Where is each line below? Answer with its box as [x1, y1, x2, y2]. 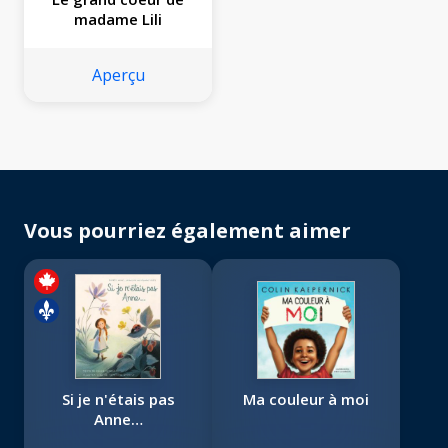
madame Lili [74, 9, 162, 30]
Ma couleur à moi [243, 389, 369, 410]
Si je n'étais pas [61, 389, 175, 410]
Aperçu [91, 64, 145, 87]
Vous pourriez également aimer [24, 217, 351, 245]
